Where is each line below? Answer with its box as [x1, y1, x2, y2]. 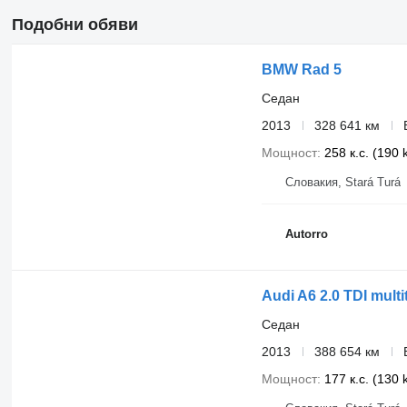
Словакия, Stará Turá [284, 174, 401, 189]
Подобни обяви [11, 15, 138, 34]
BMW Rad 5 [261, 61, 342, 77]
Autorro [284, 227, 328, 242]
